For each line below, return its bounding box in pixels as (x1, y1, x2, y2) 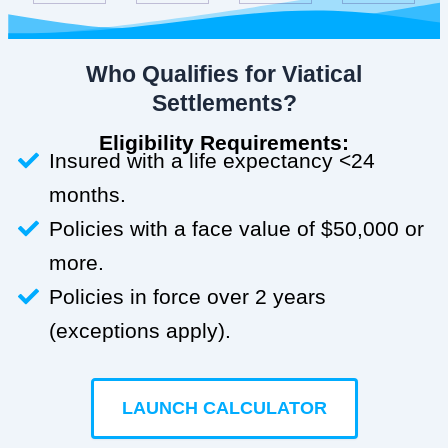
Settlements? (151, 90, 297, 117)
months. (49, 183, 127, 207)
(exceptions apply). (49, 319, 232, 343)
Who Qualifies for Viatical (86, 61, 362, 88)
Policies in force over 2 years (49, 285, 327, 309)
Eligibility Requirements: (99, 130, 349, 154)
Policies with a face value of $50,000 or (49, 217, 425, 241)
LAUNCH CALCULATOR (121, 398, 327, 419)
